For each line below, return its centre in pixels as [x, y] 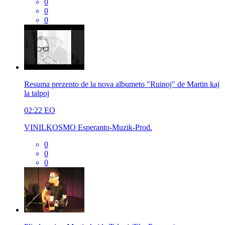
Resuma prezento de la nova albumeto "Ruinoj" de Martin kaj [122, 84]
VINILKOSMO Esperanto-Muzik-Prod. [88, 127]
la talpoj [37, 93]
